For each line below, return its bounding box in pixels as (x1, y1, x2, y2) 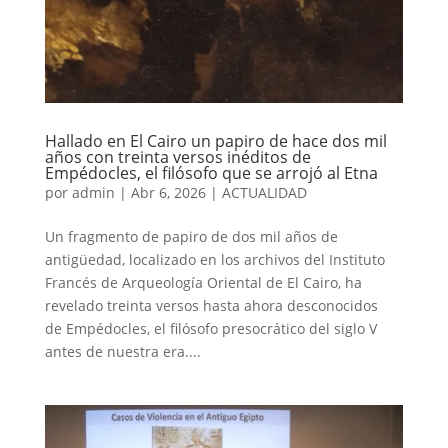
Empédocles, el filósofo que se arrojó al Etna (44, 162, 378, 185)
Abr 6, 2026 (130, 183, 206, 203)
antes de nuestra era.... (44, 342, 201, 362)
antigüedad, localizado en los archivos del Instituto (44, 250, 385, 270)
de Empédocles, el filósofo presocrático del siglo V (44, 319, 377, 339)
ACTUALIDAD (221, 183, 307, 203)
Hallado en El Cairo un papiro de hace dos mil (44, 130, 387, 153)
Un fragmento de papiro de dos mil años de (44, 227, 338, 247)
